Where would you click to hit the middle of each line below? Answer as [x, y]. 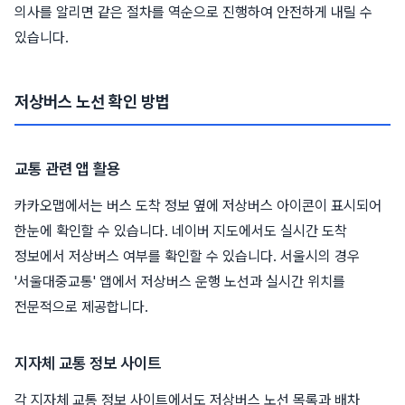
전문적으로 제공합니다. [81, 307]
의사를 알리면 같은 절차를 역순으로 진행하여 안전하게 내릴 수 [193, 13]
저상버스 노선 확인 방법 [92, 102]
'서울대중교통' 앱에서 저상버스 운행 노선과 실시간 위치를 [180, 282]
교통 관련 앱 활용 [67, 169]
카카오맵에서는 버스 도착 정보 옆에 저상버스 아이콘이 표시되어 [198, 206]
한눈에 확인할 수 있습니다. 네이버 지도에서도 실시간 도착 [181, 231]
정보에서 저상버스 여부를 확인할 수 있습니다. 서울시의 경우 [187, 257]
